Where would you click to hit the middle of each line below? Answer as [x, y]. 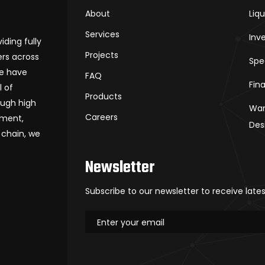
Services [102, 35]
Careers [101, 117]
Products [104, 97]
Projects [102, 55]
